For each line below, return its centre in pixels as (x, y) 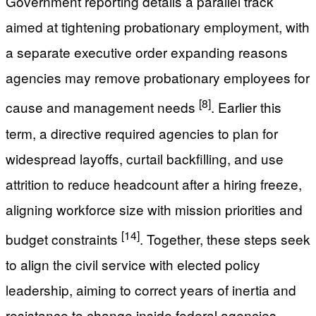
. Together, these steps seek (225, 239)
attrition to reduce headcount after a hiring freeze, (154, 183)
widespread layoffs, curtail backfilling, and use (145, 158)
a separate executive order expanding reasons (147, 52)
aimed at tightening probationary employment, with (158, 27)
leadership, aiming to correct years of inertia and (151, 290)
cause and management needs (102, 107)
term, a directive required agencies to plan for (142, 133)
